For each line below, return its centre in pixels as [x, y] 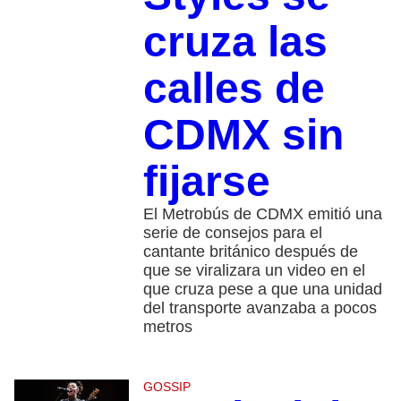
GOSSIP [166, 387]
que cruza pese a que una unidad [262, 290]
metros [167, 327]
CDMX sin [243, 135]
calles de [234, 89]
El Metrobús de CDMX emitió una [262, 214]
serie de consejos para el [232, 233]
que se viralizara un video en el [254, 271]
